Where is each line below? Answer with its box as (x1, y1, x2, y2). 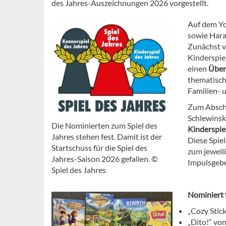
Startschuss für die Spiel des (51, 143, 147, 153)
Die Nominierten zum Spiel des (51, 121, 157, 131)
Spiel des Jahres (51, 165, 106, 175)
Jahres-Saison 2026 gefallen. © (51, 154, 158, 164)
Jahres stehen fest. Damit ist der (51, 132, 162, 142)
